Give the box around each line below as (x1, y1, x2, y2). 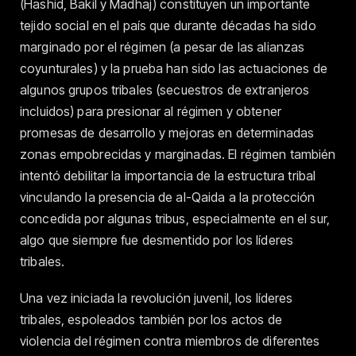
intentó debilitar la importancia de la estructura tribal (20, 167, 316, 184)
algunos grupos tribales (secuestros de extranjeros (20, 81, 310, 98)
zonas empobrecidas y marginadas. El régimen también (20, 145, 336, 162)
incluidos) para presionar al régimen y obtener (20, 103, 281, 119)
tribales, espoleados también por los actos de (20, 311, 282, 327)
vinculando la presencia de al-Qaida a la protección (20, 188, 315, 205)
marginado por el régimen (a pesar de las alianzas (20, 38, 305, 55)
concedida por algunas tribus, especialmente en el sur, (20, 210, 330, 226)
